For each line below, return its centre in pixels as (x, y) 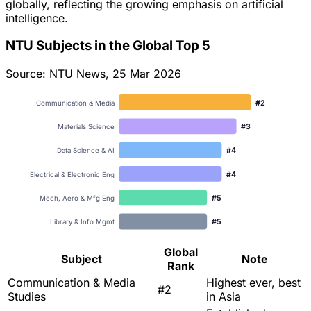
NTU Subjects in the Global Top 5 (108, 46)
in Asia (224, 296)
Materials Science (86, 126)
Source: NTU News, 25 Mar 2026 (93, 74)
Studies (27, 296)
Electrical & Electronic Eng (72, 175)
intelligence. (37, 18)
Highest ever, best (253, 282)
